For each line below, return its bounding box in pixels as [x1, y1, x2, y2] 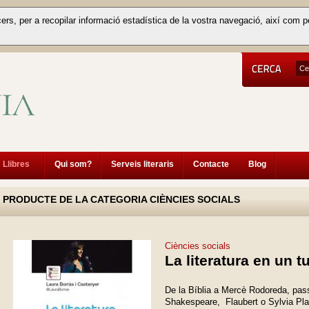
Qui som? [54, 159, 92, 169]
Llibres [3, 159, 30, 169]
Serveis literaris [111, 159, 174, 169]
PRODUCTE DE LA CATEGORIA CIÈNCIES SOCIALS [3, 194, 240, 205]
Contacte [193, 159, 229, 169]
